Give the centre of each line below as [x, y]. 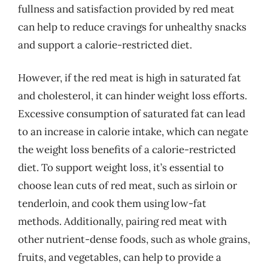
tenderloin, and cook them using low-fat [112, 203]
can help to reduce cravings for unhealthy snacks [132, 27]
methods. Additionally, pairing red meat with [122, 221]
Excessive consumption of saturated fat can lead [132, 114]
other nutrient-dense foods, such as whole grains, [134, 239]
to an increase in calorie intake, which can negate [133, 132]
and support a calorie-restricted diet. [105, 45]
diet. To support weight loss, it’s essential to [121, 167]
